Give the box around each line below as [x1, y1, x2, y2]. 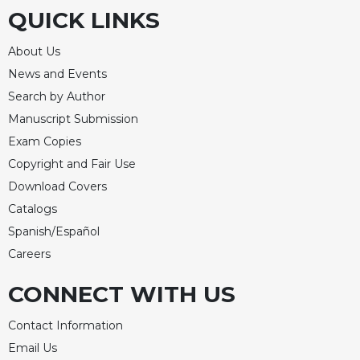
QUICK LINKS [8, 6, 160, 34]
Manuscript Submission [8, 111, 138, 126]
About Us [8, 43, 60, 59]
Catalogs [8, 201, 57, 216]
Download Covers [8, 178, 107, 194]
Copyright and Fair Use [8, 156, 136, 171]
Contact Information [8, 317, 123, 333]
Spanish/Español [8, 223, 100, 239]
